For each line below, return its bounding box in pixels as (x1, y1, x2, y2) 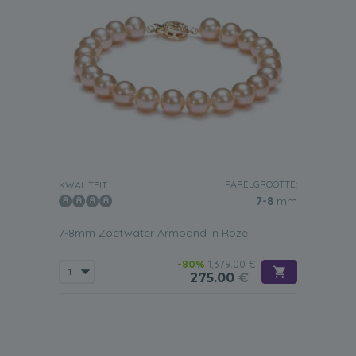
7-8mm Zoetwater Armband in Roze (59, 226, 248, 240)
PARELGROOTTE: (225, 178, 297, 190)
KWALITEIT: (59, 179, 109, 191)
